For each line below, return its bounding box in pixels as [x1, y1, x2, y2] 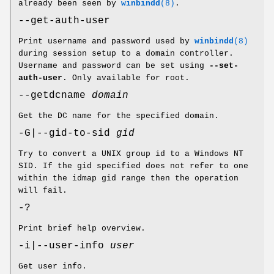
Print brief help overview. [18, 224, 146, 234]
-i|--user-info [18, 240, 110, 252]
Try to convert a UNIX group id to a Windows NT [18, 149, 243, 159]
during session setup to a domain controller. [18, 49, 234, 59]
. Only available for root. [62, 73, 190, 83]
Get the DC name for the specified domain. [18, 111, 219, 121]
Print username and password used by [18, 37, 194, 46]
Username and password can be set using [18, 61, 209, 71]
